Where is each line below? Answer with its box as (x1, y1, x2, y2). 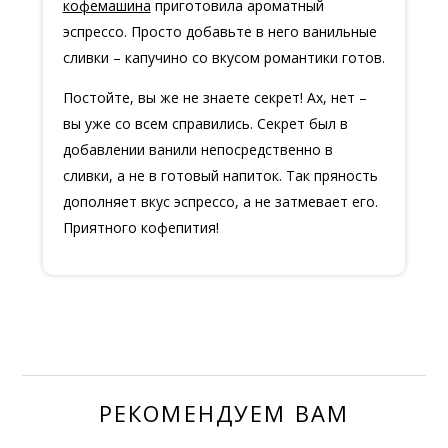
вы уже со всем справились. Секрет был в (62, 113, 348, 133)
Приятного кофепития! (62, 217, 219, 237)
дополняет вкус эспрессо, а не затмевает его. (62, 191, 378, 211)
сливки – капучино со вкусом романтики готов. (62, 47, 385, 67)
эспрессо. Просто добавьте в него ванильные (62, 21, 377, 41)
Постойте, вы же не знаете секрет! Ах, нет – (62, 87, 367, 107)
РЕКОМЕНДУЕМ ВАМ (98, 397, 350, 428)
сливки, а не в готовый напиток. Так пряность (62, 165, 378, 185)
